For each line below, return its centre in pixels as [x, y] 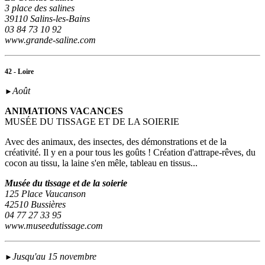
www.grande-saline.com [50, 40]
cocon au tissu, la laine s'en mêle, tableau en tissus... [102, 163]
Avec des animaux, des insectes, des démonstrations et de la [116, 142]
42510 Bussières [35, 205]
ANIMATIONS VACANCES [64, 111]
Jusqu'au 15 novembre [54, 257]
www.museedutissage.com [54, 226]
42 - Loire [19, 72]
